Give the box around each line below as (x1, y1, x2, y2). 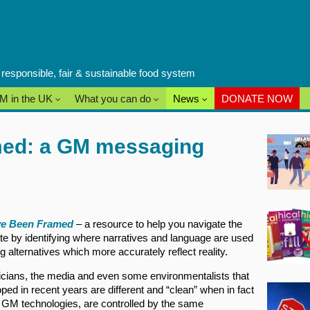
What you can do (75, 93, 154, 104)
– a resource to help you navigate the (73, 218, 242, 230)
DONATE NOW (221, 93, 293, 104)
